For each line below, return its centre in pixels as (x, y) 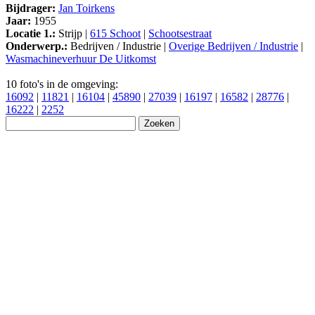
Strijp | (73, 34)
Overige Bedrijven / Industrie (233, 46)
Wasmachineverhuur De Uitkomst (81, 59)
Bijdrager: (31, 8)
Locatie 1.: (31, 34)
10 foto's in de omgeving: (62, 84)
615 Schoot (115, 34)
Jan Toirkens (86, 8)
